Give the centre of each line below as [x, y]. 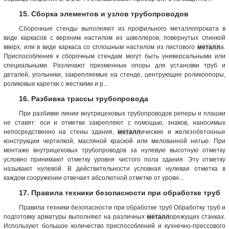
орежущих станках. [198, 216]
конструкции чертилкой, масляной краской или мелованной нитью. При [114, 141]
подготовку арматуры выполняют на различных [75, 216]
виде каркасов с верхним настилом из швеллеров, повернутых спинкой [114, 38]
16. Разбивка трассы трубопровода [84, 98]
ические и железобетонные [183, 132]
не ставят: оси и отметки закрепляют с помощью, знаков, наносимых [114, 122]
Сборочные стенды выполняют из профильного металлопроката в [122, 28]
